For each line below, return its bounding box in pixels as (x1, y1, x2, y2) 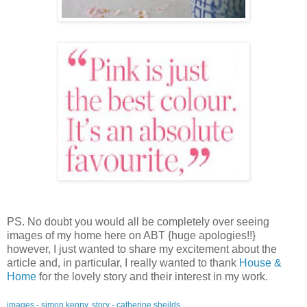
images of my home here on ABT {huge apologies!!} (7, 229, 256, 241)
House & (239, 256, 282, 269)
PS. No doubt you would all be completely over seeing (7, 215, 269, 228)
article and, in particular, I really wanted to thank (7, 256, 239, 269)
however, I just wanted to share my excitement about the (7, 243, 277, 255)
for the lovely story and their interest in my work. (39, 270, 268, 282)
